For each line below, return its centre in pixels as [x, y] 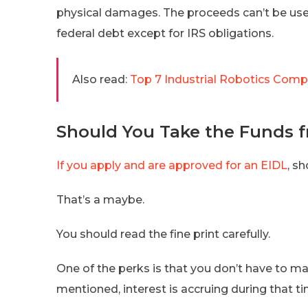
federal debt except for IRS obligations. [165, 33]
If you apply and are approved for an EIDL [172, 165]
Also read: [100, 79]
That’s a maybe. [100, 199]
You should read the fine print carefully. [163, 234]
